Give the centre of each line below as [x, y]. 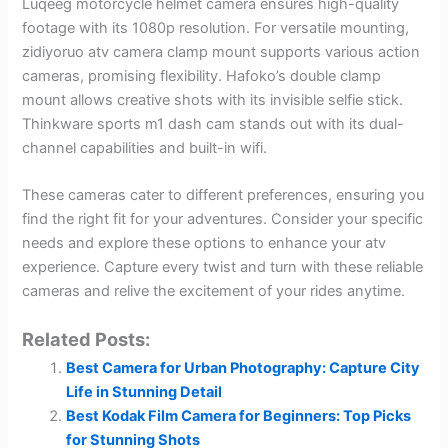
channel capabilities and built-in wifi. [145, 147]
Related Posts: [86, 338]
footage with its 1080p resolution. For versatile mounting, [216, 27]
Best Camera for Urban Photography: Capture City [243, 367]
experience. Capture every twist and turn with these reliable [223, 267]
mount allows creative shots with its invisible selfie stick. [213, 99]
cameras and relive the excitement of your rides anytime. [214, 291]
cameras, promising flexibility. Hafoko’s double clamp [202, 75]
